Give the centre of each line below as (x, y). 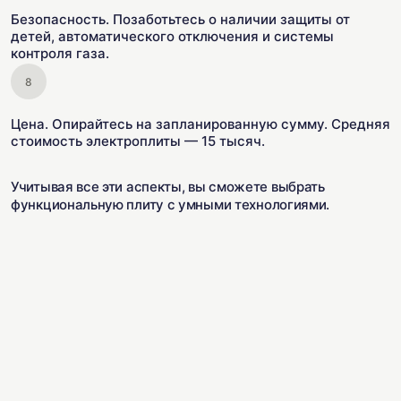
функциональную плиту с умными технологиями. (171, 205)
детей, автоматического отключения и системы (172, 36)
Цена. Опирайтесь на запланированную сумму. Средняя (200, 124)
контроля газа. (60, 53)
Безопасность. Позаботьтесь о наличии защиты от (180, 19)
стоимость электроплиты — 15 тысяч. (138, 141)
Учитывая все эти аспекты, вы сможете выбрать (168, 187)
